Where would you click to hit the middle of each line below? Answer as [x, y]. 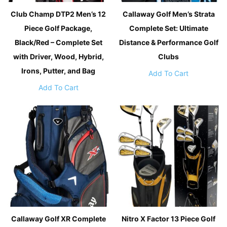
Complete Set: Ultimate [168, 28]
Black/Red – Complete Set [58, 42]
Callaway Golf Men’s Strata [168, 14]
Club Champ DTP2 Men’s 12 [59, 14]
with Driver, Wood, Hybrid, [58, 56]
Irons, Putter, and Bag [59, 70]
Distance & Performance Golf [168, 42]
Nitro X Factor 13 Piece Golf [169, 218]
